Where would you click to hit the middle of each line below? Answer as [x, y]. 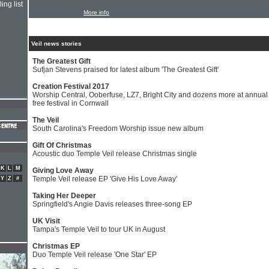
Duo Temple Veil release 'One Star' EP [95, 255]
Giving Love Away [63, 171]
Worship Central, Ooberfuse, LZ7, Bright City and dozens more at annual [150, 95]
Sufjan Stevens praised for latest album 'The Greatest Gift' [125, 70]
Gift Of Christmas [62, 145]
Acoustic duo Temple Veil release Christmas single [115, 154]
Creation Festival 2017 [71, 86]
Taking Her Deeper [64, 196]
